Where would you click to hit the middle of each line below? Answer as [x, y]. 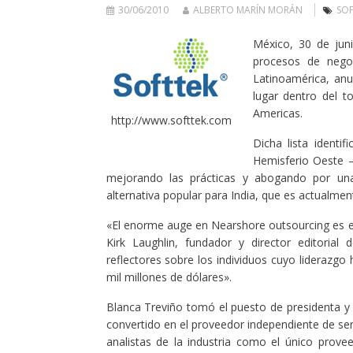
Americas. [277, 113]
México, [273, 44]
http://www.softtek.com [171, 120]
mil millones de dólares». [169, 277]
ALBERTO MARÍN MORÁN [247, 10]
